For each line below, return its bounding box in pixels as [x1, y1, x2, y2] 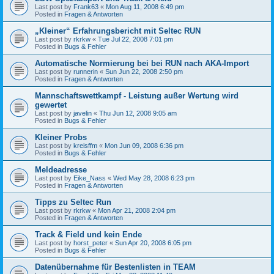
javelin [73, 109, 92, 117]
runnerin [73, 67, 98, 75]
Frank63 [73, 2, 98, 10]
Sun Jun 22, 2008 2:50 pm [105, 67, 183, 75]
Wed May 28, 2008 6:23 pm [113, 174, 194, 182]
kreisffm [73, 141, 97, 149]
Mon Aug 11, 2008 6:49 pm [106, 2, 184, 10]
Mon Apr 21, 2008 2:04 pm [98, 206, 176, 214]
